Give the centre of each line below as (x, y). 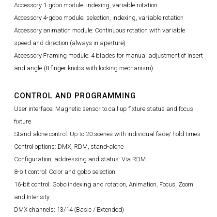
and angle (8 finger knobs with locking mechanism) (84, 68)
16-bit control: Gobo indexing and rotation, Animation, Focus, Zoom (104, 184)
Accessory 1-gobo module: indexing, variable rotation (86, 5)
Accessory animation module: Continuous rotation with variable (100, 30)
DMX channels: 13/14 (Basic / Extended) (69, 209)
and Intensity (32, 197)
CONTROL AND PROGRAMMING (75, 95)
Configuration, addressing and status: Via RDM (80, 159)
